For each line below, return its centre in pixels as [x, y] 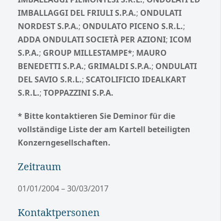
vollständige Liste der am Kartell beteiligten [104, 129]
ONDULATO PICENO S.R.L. [133, 26]
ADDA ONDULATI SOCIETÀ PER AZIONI [92, 39]
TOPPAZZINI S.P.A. [78, 92]
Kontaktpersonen [59, 212]
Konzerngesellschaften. [64, 142]
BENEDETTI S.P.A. [51, 66]
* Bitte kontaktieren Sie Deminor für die [96, 116]
